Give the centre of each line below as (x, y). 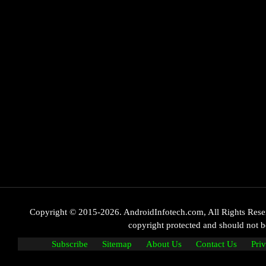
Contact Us (216, 244)
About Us (164, 244)
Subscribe (70, 244)
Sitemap (117, 244)
